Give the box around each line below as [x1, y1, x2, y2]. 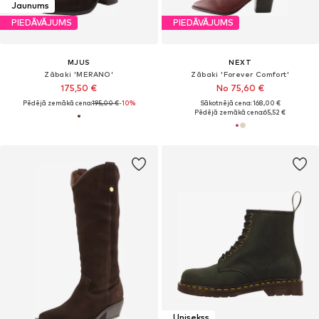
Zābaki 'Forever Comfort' [191, 69, 290, 78]
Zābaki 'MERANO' [44, 69, 114, 78]
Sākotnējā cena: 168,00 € [199, 98, 281, 107]
